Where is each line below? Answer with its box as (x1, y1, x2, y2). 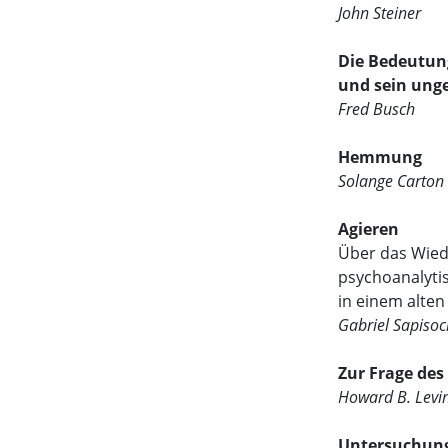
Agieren (338, 217, 400, 240)
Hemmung (338, 145, 423, 168)
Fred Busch (338, 97, 416, 120)
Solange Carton (338, 169, 445, 192)
